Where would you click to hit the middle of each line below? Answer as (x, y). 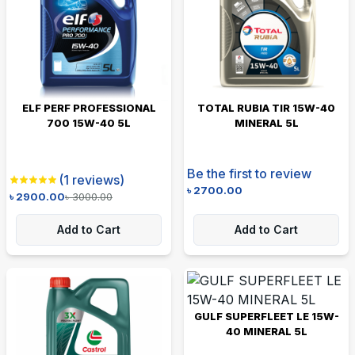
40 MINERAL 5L (266, 331)
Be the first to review (249, 173)
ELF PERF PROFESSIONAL (89, 107)
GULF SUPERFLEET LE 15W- (266, 316)
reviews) (97, 179)
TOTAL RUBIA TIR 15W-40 (266, 107)
